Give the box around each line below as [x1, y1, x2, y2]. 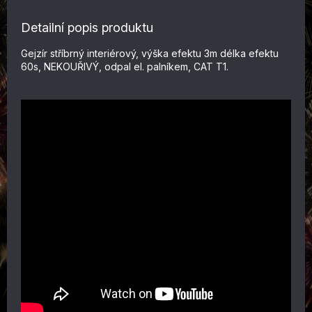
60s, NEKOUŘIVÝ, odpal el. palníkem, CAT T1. [21, 61, 228, 72]
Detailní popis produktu [21, 20, 153, 35]
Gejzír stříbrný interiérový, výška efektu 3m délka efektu [21, 47, 279, 59]
